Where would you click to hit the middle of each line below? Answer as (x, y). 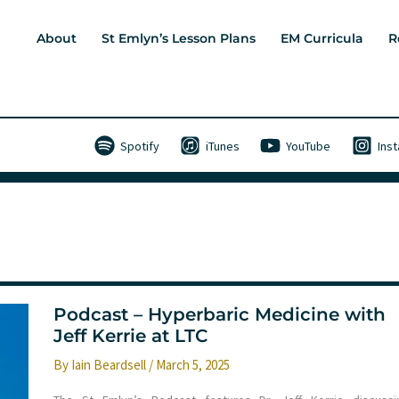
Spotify (140, 146)
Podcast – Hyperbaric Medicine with (220, 314)
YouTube (309, 146)
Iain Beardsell (110, 365)
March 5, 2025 (193, 365)
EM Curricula (322, 39)
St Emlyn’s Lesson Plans (179, 39)
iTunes (223, 146)
